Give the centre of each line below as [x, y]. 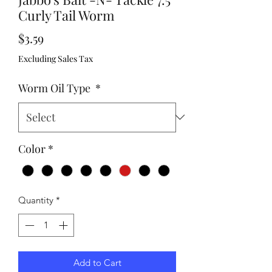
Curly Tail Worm [66, 15]
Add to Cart [97, 263]
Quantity [36, 200]
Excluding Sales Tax [56, 58]
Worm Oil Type [56, 88]
